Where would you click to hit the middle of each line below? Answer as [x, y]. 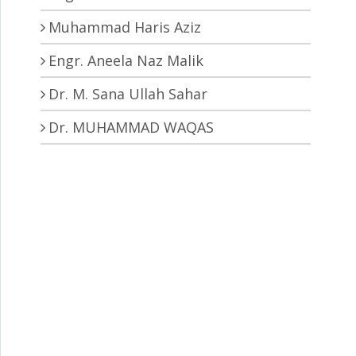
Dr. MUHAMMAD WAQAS [131, 128]
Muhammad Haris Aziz [125, 27]
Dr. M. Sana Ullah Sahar [128, 94]
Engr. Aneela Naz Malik [126, 61]
